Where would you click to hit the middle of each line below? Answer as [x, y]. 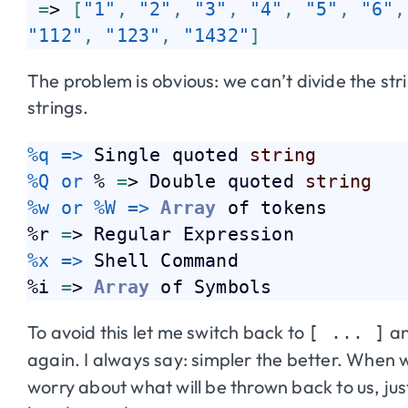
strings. [58, 107]
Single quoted [172, 154]
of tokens [272, 207]
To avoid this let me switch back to [168, 331]
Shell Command [166, 260]
